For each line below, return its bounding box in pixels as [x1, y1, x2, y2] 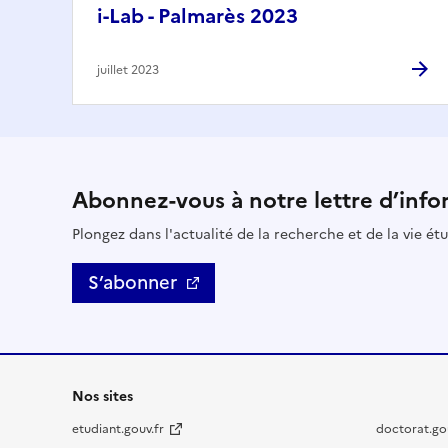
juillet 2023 [97, 61, 159, 80]
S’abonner [88, 269, 177, 297]
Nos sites [72, 386, 133, 408]
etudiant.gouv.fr [72, 420, 164, 439]
